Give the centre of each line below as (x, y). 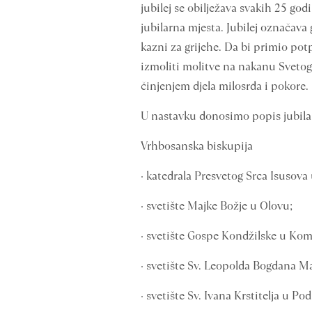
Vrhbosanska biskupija (197, 146)
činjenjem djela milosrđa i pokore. (225, 86)
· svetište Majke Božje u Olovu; (217, 206)
